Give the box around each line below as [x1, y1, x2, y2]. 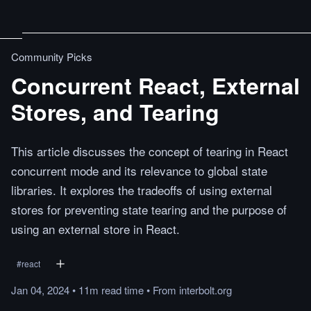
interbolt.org [179, 283, 232, 297]
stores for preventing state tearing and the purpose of [11, 201, 287, 218]
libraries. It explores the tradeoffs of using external [11, 181, 272, 199]
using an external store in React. [11, 220, 180, 237]
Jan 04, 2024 [11, 283, 69, 297]
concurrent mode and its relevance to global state [11, 162, 267, 179]
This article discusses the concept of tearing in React [11, 142, 288, 160]
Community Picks [11, 49, 92, 64]
